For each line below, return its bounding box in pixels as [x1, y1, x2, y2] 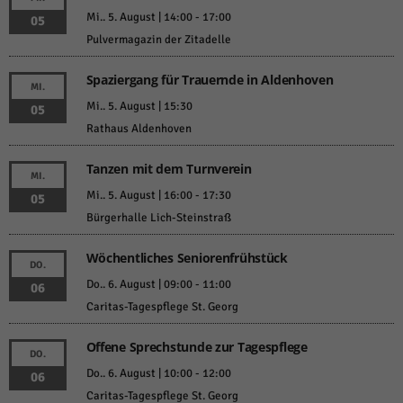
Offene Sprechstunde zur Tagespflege [85, 338, 308, 356]
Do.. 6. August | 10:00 [85, 366, 193, 381]
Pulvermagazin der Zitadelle [85, 32, 231, 48]
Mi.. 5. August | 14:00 [85, 10, 193, 25]
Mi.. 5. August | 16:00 [85, 188, 193, 203]
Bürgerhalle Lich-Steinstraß [85, 210, 231, 226]
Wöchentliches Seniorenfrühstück [85, 249, 288, 267]
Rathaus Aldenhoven [85, 121, 192, 137]
